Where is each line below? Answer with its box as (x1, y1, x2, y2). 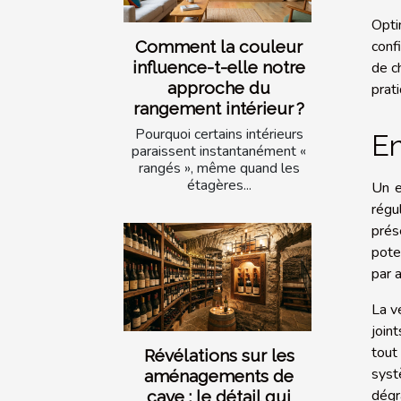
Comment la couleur (135, 37, 303, 57)
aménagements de (144, 365, 294, 386)
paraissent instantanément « (132, 141, 306, 162)
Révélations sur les (143, 345, 294, 365)
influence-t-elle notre (132, 57, 305, 78)
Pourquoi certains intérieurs (134, 124, 303, 145)
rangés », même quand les (138, 158, 300, 179)
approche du (167, 78, 270, 98)
